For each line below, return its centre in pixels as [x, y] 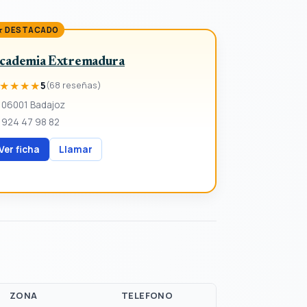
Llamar [76, 149]
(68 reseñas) [73, 85]
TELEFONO [147, 296]
